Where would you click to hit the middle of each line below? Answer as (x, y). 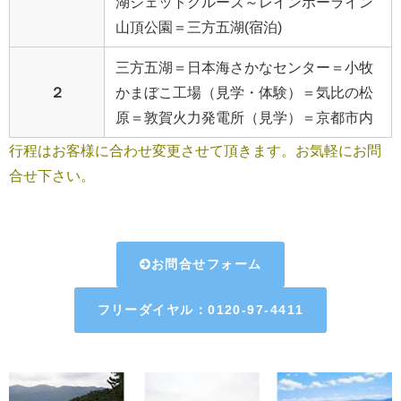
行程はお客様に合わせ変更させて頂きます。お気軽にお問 (195, 150)
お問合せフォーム (206, 264)
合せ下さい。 (52, 175)
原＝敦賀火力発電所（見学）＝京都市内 (244, 117)
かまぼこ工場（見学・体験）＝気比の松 (244, 92)
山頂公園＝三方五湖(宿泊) (199, 26)
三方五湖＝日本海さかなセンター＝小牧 (244, 67)
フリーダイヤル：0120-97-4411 (200, 310)
